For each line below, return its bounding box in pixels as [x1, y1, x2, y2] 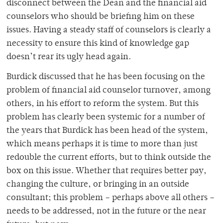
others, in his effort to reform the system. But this [6, 100, 199, 109]
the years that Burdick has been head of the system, [6, 126, 208, 136]
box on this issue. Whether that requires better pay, [6, 167, 207, 176]
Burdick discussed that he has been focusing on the [6, 73, 205, 82]
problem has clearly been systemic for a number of [6, 113, 205, 122]
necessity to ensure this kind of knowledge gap [6, 39, 189, 49]
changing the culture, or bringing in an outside [6, 180, 189, 190]
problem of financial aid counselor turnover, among [6, 86, 211, 96]
